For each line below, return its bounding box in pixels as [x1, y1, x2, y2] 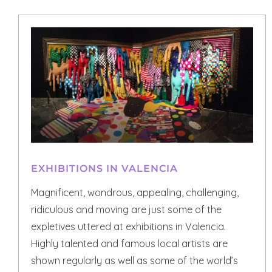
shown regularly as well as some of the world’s [31, 254, 238, 267]
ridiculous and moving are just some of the [31, 203, 222, 216]
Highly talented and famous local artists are [31, 237, 228, 250]
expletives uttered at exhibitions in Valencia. [31, 220, 226, 233]
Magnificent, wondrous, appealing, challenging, [31, 186, 239, 199]
